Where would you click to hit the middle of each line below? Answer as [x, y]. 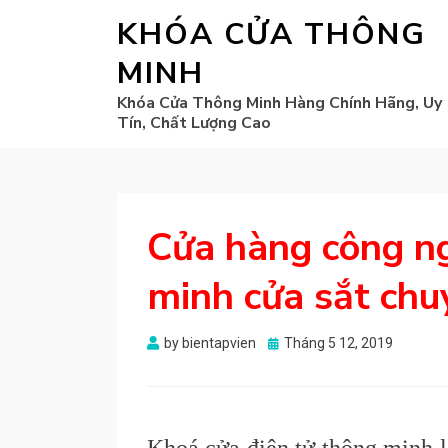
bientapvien [219, 343]
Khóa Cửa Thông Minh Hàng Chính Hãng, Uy [279, 103]
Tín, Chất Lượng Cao [194, 123]
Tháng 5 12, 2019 [338, 343]
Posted [289, 342]
